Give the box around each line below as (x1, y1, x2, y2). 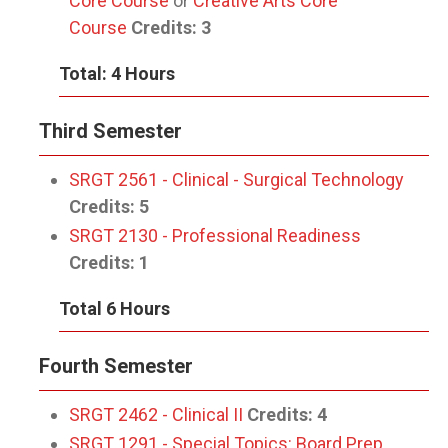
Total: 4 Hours (59, 63, 175, 84)
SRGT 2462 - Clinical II (69, 404, 243, 425)
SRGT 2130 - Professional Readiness (69, 225, 361, 246)
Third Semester (39, 119, 182, 143)
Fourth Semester (39, 354, 193, 378)
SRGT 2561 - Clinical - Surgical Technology (69, 169, 404, 190)
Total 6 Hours (59, 298, 170, 319)
